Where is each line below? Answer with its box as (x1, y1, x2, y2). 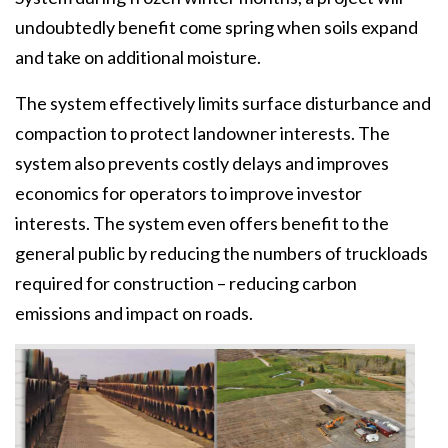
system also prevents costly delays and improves (15, 152, 389, 174)
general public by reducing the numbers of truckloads (15, 242, 428, 264)
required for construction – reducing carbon (15, 272, 357, 294)
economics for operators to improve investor (15, 182, 362, 204)
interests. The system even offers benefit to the (15, 212, 389, 234)
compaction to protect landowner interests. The (15, 122, 390, 144)
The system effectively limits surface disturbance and (15, 92, 431, 114)
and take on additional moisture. (15, 46, 261, 68)
